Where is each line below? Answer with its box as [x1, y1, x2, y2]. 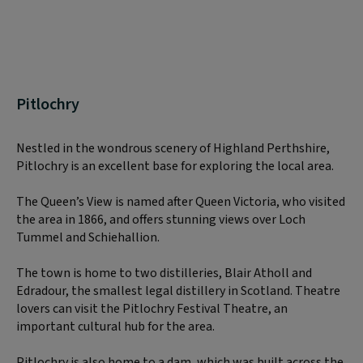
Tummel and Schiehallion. [16, 228, 160, 246]
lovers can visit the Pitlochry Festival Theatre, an [16, 299, 288, 318]
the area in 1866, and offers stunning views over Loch [16, 210, 305, 228]
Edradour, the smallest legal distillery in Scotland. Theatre [16, 281, 340, 300]
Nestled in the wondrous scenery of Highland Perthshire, [16, 139, 330, 157]
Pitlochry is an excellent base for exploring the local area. [16, 156, 334, 175]
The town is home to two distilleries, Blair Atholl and [16, 263, 312, 282]
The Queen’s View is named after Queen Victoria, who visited [16, 192, 345, 211]
